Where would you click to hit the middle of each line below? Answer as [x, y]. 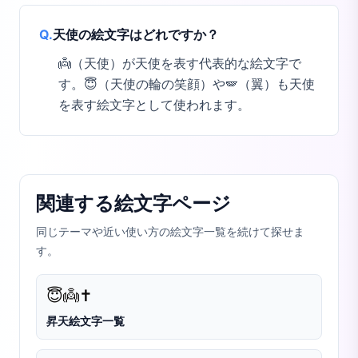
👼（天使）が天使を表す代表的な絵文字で [180, 64]
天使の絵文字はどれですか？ [136, 34]
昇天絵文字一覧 [86, 321]
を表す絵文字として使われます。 [154, 105]
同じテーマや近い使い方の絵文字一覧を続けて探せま [170, 232]
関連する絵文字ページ [133, 203]
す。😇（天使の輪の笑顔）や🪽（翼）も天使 [187, 84]
